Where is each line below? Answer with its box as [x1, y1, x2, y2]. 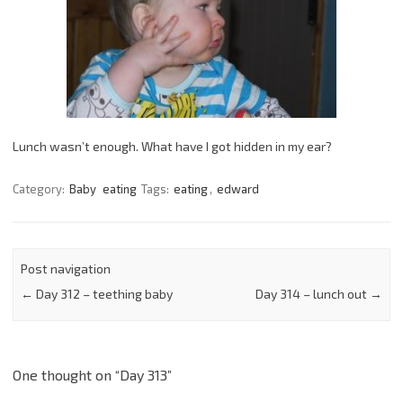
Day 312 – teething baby [33, 285, 174, 301]
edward [217, 181, 259, 196]
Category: [13, 181, 67, 196]
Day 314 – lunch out [255, 285, 370, 301]
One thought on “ [13, 366, 120, 384]
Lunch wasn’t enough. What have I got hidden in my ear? [13, 138, 332, 154]
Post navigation [21, 260, 112, 276]
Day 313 [120, 366, 167, 384]
